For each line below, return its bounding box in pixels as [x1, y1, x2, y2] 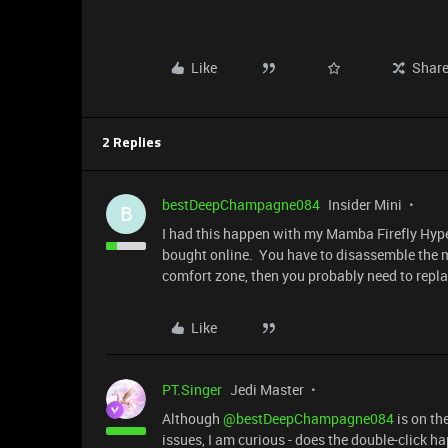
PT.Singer [162, 380, 222, 399]
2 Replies [102, 137, 161, 150]
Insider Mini [328, 195, 402, 214]
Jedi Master [230, 380, 304, 399]
